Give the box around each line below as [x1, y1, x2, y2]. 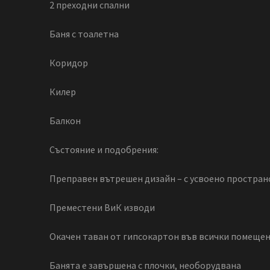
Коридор [49, 57, 88, 69]
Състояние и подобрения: [49, 143, 159, 156]
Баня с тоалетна [49, 28, 119, 40]
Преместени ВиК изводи [49, 201, 155, 214]
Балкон [49, 115, 81, 127]
